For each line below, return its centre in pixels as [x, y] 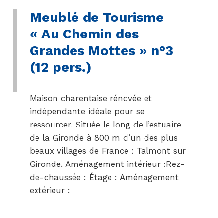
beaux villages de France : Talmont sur [108, 151]
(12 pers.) [60, 67]
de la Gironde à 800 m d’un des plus [103, 138]
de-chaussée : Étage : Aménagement [104, 177]
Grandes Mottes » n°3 [101, 50]
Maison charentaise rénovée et [91, 98]
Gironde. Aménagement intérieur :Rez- [107, 164]
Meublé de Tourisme [96, 17]
